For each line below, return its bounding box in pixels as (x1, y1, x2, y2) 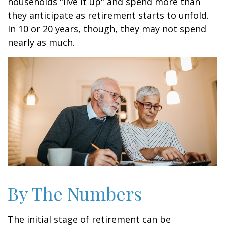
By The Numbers (8, 181, 142, 206)
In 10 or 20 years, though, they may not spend (8, 23, 206, 35)
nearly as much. (8, 36, 75, 48)
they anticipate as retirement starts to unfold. (8, 9, 209, 21)
